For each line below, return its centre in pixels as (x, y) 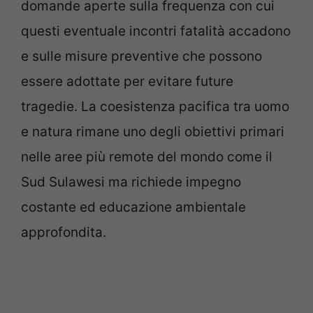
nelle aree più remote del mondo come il (147, 156)
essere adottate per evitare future (127, 81)
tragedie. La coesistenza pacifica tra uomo (155, 106)
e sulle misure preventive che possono (141, 56)
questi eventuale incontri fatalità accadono (156, 31)
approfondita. (64, 232)
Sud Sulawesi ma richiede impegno (131, 182)
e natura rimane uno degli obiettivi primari (153, 131)
